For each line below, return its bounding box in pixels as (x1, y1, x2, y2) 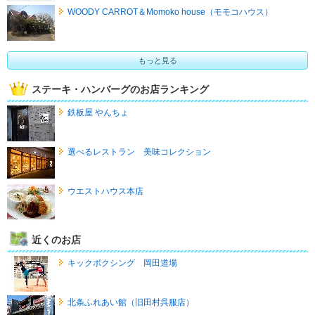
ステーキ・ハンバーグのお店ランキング (32, 84, 209, 96)
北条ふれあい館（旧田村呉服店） (67, 297, 194, 308)
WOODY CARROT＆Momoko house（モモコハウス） (67, 7, 273, 18)
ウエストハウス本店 (67, 186, 143, 197)
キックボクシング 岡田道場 (67, 258, 177, 269)
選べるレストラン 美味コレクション (67, 147, 211, 157)
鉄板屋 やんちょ (67, 108, 129, 118)
